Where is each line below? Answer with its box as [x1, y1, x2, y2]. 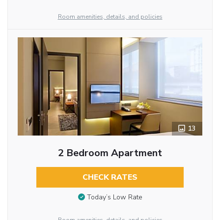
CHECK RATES [82, 171, 137, 183]
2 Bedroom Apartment [57, 146, 162, 160]
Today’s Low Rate [86, 192, 142, 202]
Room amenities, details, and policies [57, 12, 163, 21]
